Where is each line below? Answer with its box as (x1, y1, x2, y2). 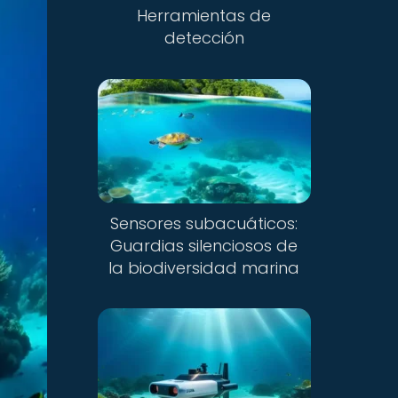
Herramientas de (137, 4, 272, 27)
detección (163, 27, 244, 49)
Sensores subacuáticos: (110, 211, 298, 235)
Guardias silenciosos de (110, 234, 298, 257)
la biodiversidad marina (108, 256, 300, 279)
